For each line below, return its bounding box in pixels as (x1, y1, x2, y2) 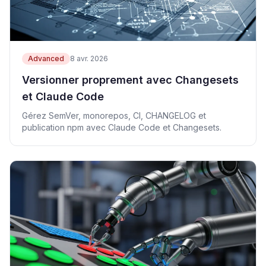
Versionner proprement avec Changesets (22, 74, 239, 86)
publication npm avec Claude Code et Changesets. (22, 122, 221, 132)
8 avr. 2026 (70, 54, 108, 63)
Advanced (28, 54, 64, 63)
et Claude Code (22, 90, 104, 103)
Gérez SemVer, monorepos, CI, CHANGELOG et (22, 110, 206, 121)
